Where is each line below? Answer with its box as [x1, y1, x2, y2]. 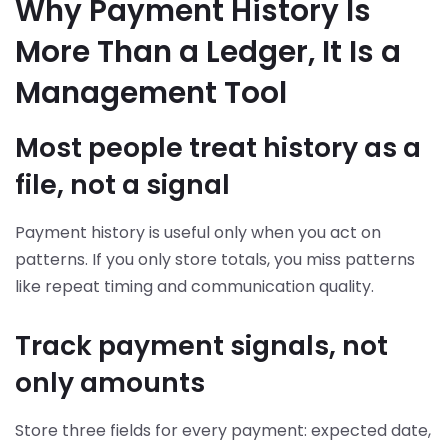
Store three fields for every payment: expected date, [15, 418, 431, 442]
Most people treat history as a [15, 129, 421, 167]
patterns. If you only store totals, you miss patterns [15, 248, 415, 272]
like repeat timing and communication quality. [15, 275, 374, 299]
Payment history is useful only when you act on [15, 221, 381, 245]
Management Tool [15, 72, 287, 114]
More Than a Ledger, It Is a [15, 31, 401, 73]
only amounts [15, 363, 205, 401]
